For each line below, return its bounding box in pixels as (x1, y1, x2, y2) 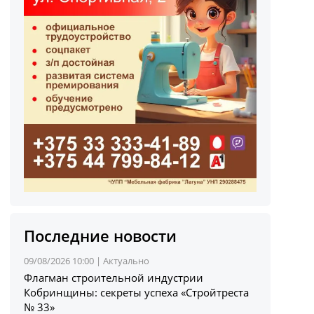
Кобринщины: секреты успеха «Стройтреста (24, 285, 250, 299)
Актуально (103, 254, 150, 267)
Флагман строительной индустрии (24, 270, 204, 285)
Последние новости (24, 224, 177, 246)
